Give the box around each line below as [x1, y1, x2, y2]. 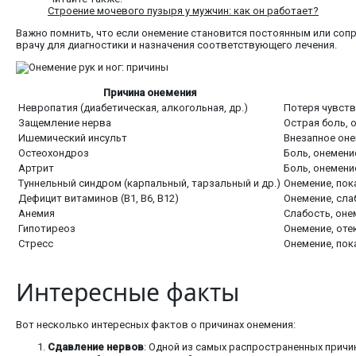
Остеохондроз [18, 147, 89, 160]
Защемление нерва [18, 117, 111, 130]
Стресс [18, 238, 53, 250]
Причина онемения [103, 87, 196, 99]
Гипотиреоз [18, 222, 75, 235]
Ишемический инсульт [18, 132, 127, 145]
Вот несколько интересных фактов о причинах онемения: [16, 319, 296, 331]
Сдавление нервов [48, 341, 144, 354]
